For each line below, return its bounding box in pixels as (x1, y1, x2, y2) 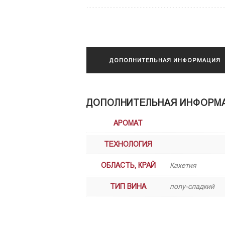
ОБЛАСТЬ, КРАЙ (100, 161, 156, 170)
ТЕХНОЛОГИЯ (104, 140, 152, 149)
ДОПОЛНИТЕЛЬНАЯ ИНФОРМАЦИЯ (109, 57, 220, 63)
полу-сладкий (170, 182, 214, 191)
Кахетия (170, 161, 196, 170)
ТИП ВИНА (110, 182, 146, 191)
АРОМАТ (114, 119, 143, 128)
